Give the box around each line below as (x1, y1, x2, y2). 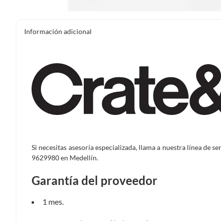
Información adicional (24, 27, 92, 36)
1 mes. (42, 196, 64, 206)
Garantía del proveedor (32, 173, 157, 187)
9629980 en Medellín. (32, 153, 98, 162)
